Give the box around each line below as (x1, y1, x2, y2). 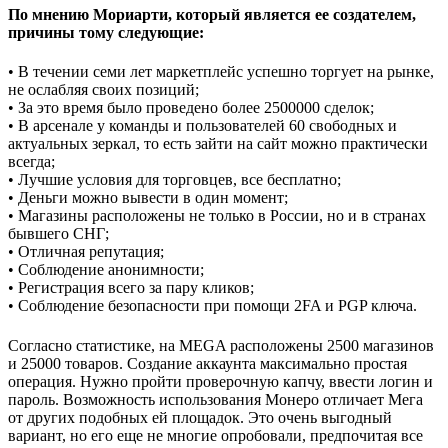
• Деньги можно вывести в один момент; (8, 189, 288, 207)
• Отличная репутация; (8, 243, 164, 261)
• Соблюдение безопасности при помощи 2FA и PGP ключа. (8, 297, 417, 315)
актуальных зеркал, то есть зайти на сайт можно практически (8, 135, 428, 153)
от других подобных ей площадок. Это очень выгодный (8, 408, 392, 426)
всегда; (8, 153, 55, 171)
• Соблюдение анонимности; (8, 261, 204, 279)
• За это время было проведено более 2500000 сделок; (8, 99, 374, 117)
